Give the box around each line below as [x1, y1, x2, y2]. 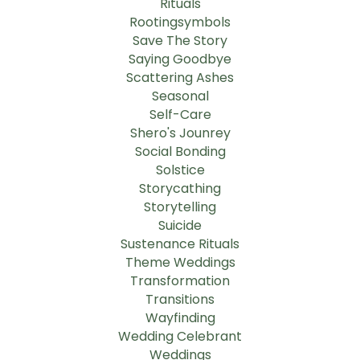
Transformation [130, 272, 230, 291]
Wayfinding [145, 309, 215, 328]
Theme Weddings [125, 253, 235, 272]
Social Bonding [134, 142, 226, 162]
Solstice [155, 161, 205, 180]
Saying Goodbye [129, 50, 231, 69]
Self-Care [149, 105, 211, 125]
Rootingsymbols [129, 13, 231, 32]
